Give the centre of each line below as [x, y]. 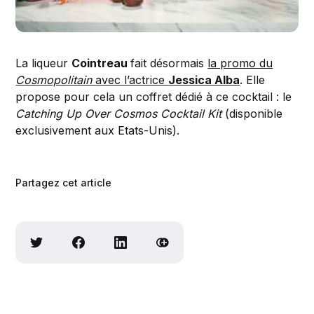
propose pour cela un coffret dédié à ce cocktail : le [154, 96]
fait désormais [169, 63]
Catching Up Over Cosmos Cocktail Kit [119, 113]
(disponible [252, 113]
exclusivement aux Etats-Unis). [98, 130]
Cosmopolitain [56, 80]
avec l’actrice [132, 80]
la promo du [240, 63]
